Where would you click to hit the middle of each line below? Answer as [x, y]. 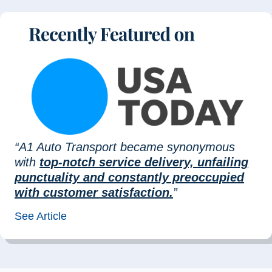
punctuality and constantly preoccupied [129, 178]
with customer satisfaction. [94, 193]
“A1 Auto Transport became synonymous [125, 147]
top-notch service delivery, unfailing [144, 162]
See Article [41, 216]
